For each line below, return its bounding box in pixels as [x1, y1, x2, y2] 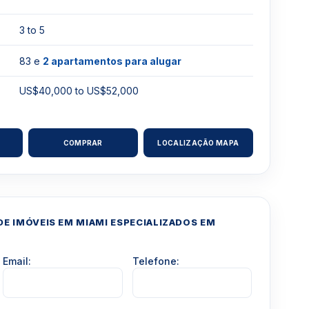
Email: [3, 255, 32, 267]
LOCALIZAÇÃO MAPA [157, 138, 239, 147]
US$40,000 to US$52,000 [19, 85, 139, 97]
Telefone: [132, 255, 179, 267]
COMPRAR [63, 138, 103, 147]
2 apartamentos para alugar [43, 54, 182, 67]
